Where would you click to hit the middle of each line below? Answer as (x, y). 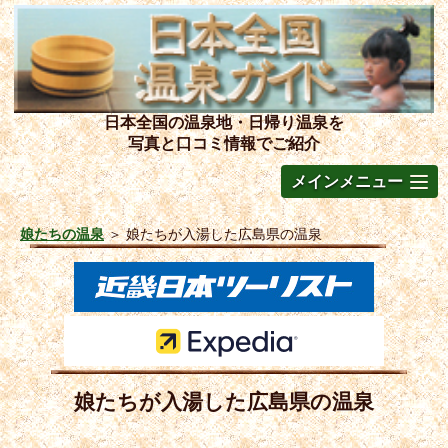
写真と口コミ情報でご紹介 (224, 143)
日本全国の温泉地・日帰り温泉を (224, 122)
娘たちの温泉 (62, 233)
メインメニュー (347, 181)
